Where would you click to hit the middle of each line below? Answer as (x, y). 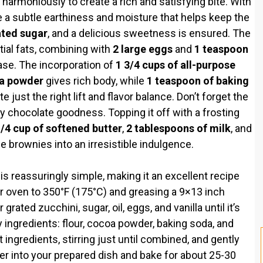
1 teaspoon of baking (198, 80)
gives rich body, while (95, 80)
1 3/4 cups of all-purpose (176, 65)
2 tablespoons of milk (178, 128)
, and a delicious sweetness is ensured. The (149, 33)
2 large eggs (143, 49)
